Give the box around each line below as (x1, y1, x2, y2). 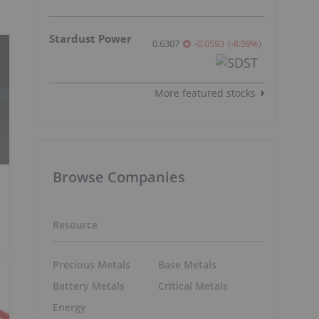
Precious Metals (53, 258, 130, 272)
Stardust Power (49, 31, 132, 46)
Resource (53, 217, 98, 231)
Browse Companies (53, 167, 185, 187)
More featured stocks (155, 85, 256, 100)
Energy (53, 300, 86, 315)
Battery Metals (53, 279, 125, 293)
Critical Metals (157, 279, 228, 293)
